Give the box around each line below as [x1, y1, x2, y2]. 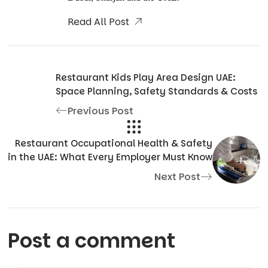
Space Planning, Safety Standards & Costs [56, 84, 257, 98]
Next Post [154, 169, 200, 184]
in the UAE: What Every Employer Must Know [8, 150, 212, 163]
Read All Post [68, 15, 132, 29]
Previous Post [68, 103, 133, 118]
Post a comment [8, 226, 176, 255]
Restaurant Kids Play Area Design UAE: [56, 71, 236, 84]
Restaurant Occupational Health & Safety [15, 136, 212, 150]
